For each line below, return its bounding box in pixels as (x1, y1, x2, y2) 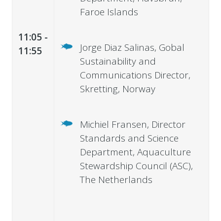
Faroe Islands (79, 5, 138, 18)
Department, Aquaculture (79, 145, 191, 158)
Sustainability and (79, 54, 156, 68)
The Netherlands (79, 173, 152, 186)
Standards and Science (79, 131, 179, 145)
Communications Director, (79, 68, 190, 81)
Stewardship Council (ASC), (79, 159, 193, 172)
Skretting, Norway (79, 82, 155, 95)
